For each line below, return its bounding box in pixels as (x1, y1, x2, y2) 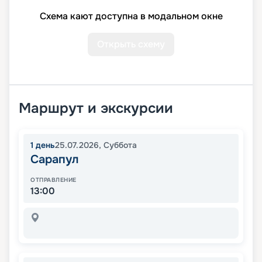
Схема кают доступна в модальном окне (39, 10, 223, 23)
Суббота (104, 140, 137, 151)
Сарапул (30, 152, 78, 167)
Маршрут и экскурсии (19, 99, 173, 118)
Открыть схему (97, 38, 165, 51)
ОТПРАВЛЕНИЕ (30, 176, 77, 184)
